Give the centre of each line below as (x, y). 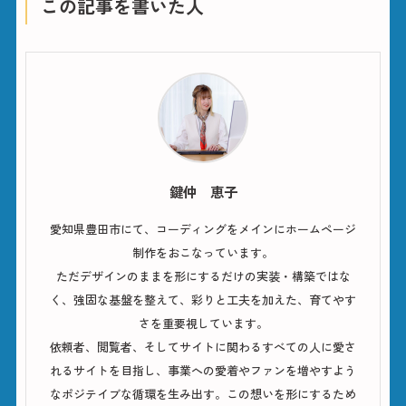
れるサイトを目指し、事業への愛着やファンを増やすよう (203, 371)
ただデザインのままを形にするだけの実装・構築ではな (203, 276)
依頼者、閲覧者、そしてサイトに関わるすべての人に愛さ (203, 347)
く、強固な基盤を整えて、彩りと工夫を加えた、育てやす (203, 300)
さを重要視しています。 (203, 324)
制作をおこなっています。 (203, 253)
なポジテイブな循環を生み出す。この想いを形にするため (203, 394)
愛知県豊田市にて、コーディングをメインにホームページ (203, 229)
